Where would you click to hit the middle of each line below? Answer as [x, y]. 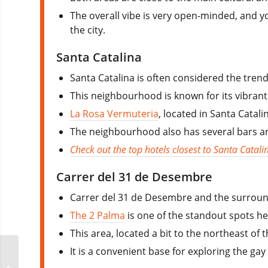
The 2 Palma [98, 215]
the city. [88, 30]
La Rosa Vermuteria [115, 113]
